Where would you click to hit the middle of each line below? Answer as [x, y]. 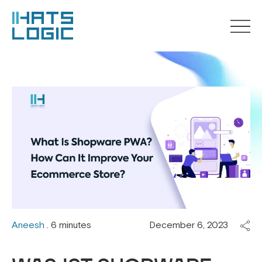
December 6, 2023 [189, 225]
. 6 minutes [68, 225]
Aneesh [28, 225]
